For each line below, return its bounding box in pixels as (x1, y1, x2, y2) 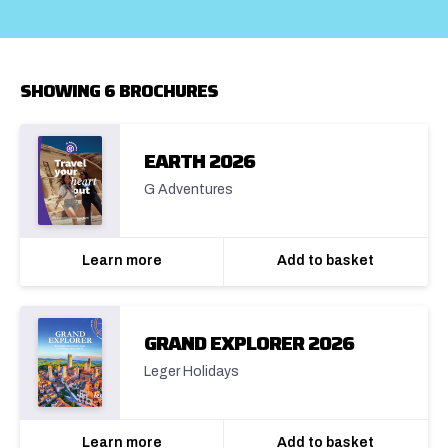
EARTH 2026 (144, 145, 255, 178)
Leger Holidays (144, 364, 239, 380)
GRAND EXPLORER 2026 (144, 327, 354, 360)
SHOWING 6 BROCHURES (20, 77, 218, 106)
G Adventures (144, 182, 233, 198)
